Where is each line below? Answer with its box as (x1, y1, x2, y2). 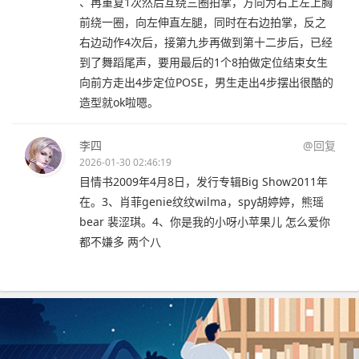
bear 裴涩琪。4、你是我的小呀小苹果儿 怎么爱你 (79, 213, 330, 229)
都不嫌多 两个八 (79, 233, 161, 249)
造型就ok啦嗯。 (79, 94, 159, 110)
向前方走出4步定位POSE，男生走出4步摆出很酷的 (79, 74, 333, 90)
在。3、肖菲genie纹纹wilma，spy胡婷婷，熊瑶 (79, 193, 324, 209)
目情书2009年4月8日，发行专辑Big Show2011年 (79, 173, 328, 189)
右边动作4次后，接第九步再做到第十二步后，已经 (79, 34, 333, 50)
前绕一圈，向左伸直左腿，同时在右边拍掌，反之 (79, 14, 326, 30)
